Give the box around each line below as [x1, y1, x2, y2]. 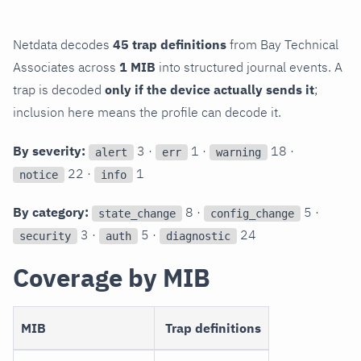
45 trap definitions [113, 36, 226, 53]
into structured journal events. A [156, 59, 342, 76]
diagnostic [166, 229, 230, 243]
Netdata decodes [13, 36, 113, 53]
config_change [210, 206, 294, 220]
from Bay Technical [226, 36, 338, 53]
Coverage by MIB [13, 261, 210, 295]
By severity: [13, 143, 85, 160]
